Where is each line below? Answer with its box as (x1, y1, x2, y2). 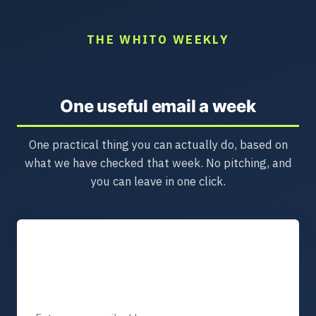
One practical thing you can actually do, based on (28, 137, 288, 153)
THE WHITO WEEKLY (87, 31, 229, 47)
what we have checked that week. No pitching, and (24, 155, 292, 171)
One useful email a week (60, 96, 256, 117)
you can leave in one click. (90, 174, 226, 190)
